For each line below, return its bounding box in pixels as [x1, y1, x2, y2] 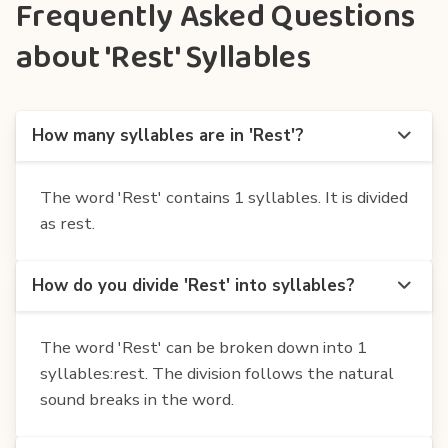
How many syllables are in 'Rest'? [32, 123, 304, 147]
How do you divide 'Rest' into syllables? [32, 273, 355, 297]
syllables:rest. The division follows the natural [40, 361, 394, 385]
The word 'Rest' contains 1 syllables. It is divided [40, 185, 408, 209]
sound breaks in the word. [40, 387, 234, 411]
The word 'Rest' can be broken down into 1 [40, 335, 367, 359]
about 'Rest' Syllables [16, 32, 312, 84]
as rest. [40, 211, 95, 235]
